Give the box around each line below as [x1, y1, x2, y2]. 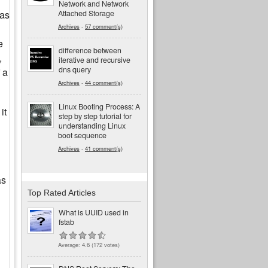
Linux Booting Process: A [59, 100, 140, 112]
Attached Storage [58, 7, 114, 19]
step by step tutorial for [59, 110, 132, 121]
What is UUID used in [59, 207, 129, 218]
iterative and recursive [59, 54, 130, 65]
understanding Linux [59, 120, 126, 131]
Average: [58, 240, 82, 249]
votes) [102, 240, 120, 249]
